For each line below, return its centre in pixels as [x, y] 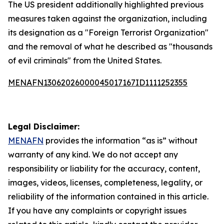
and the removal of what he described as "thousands [110, 46]
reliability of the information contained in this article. [108, 196]
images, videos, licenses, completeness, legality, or [105, 182]
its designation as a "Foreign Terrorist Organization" [108, 32]
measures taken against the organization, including [107, 18]
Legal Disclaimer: [44, 126]
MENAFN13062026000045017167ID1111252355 [98, 82]
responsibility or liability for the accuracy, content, [104, 168]
